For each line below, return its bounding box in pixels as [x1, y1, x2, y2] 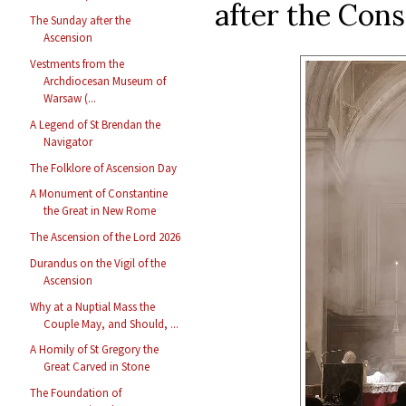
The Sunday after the [30, 13, 131, 29]
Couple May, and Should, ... [43, 315, 179, 332]
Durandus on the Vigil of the [30, 255, 167, 271]
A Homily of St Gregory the [30, 342, 159, 358]
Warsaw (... [43, 91, 97, 107]
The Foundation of [30, 385, 122, 401]
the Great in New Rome [43, 203, 157, 219]
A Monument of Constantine [30, 186, 169, 202]
